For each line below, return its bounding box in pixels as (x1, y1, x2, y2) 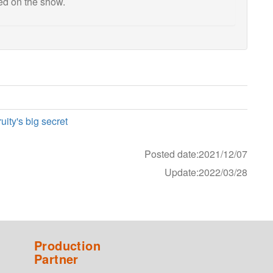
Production (34, 236, 101, 254)
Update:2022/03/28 (165, 165, 247, 179)
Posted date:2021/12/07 (144, 146, 247, 161)
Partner (34, 249, 79, 268)
